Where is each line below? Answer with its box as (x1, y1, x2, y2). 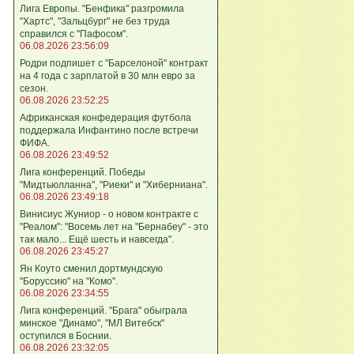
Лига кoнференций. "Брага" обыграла (20, 304, 187, 316)
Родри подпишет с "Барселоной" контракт (20, 57, 209, 69)
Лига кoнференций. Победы (20, 166, 145, 178)
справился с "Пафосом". (20, 28, 128, 40)
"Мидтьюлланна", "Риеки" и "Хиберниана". (20, 179, 208, 190)
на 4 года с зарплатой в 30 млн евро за (20, 70, 195, 81)
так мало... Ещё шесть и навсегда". (20, 233, 174, 245)
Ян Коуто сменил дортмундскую (20, 262, 163, 274)
